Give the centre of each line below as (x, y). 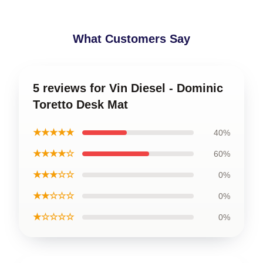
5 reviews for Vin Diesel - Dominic (128, 88)
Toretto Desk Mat (80, 104)
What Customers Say (131, 38)
